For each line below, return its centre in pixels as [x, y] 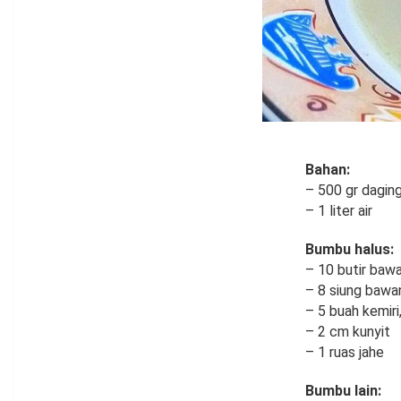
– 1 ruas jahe [345, 353]
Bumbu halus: [350, 250]
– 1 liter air [339, 211]
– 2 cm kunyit [348, 332]
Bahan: [328, 170]
